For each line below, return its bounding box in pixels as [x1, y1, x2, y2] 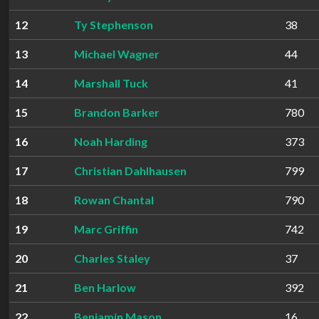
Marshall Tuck [74, 76, 148, 90]
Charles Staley [74, 251, 150, 265]
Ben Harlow [74, 281, 136, 294]
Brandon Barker [74, 105, 159, 119]
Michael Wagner [74, 47, 159, 61]
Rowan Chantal [74, 193, 154, 206]
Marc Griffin [74, 222, 138, 236]
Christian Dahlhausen [74, 164, 187, 177]
